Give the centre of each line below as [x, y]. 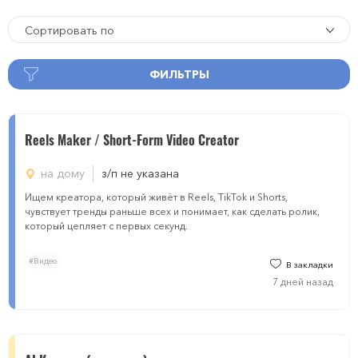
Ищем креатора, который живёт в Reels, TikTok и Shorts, [156, 197]
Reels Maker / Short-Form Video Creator [132, 140]
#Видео [43, 261]
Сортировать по [70, 30]
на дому [63, 173]
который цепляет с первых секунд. [106, 226]
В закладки [310, 265]
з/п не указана [140, 173]
